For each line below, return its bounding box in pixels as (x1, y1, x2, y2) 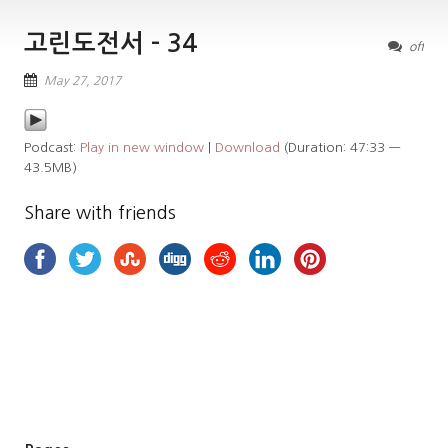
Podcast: (24, 141, 80, 155)
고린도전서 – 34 (24, 31, 197, 57)
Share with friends (24, 204, 176, 223)
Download (215, 141, 280, 155)
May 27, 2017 (44, 75, 121, 88)
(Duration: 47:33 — (280, 141, 400, 155)
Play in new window (80, 141, 204, 155)
